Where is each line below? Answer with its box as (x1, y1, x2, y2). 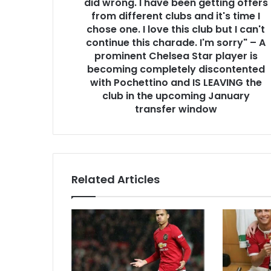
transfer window (134, 102, 217, 116)
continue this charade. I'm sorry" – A (86, 35, 266, 50)
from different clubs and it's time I (91, 8, 260, 23)
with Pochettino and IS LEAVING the (90, 75, 262, 90)
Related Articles (71, 171, 160, 187)
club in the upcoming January (102, 88, 250, 103)
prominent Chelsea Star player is (94, 48, 258, 63)
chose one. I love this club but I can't (87, 22, 265, 36)
